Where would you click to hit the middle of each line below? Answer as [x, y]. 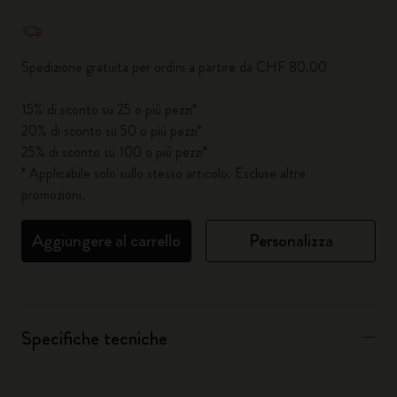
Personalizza [291, 241]
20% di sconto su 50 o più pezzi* [112, 131]
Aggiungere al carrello [106, 241]
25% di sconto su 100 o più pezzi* [114, 152]
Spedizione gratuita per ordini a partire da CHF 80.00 [174, 67]
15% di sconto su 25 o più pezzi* [109, 109]
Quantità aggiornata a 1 [90, 17]
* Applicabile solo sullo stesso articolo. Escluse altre [163, 173]
